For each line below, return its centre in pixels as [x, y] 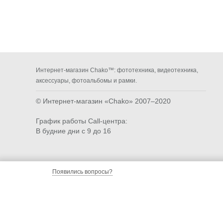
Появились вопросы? [82, 172]
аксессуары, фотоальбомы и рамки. [86, 80]
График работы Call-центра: [82, 121]
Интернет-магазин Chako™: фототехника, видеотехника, [117, 70]
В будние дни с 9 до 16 [73, 131]
